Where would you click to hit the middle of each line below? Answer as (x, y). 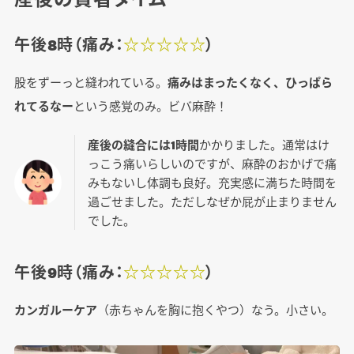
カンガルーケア (55, 310)
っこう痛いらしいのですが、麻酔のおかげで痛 (212, 164)
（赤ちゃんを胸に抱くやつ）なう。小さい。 (215, 310)
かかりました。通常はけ (264, 145)
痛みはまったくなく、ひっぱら (250, 82)
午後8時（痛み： (69, 44)
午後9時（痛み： (69, 272)
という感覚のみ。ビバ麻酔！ (150, 106)
